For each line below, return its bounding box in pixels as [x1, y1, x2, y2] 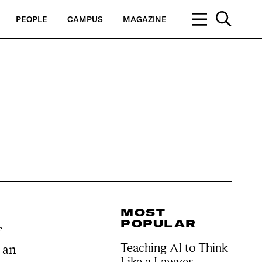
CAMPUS [67, 13, 104, 25]
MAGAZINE [123, 13, 167, 25]
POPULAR [120, 217, 196, 230]
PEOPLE [16, 13, 48, 25]
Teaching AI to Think [120, 240, 229, 256]
